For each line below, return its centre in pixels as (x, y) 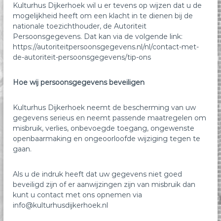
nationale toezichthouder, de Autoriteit (80, 26)
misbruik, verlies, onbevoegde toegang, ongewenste (104, 128)
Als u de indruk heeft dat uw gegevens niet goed (98, 174)
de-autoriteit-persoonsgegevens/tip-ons (82, 57)
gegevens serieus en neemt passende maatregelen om (110, 118)
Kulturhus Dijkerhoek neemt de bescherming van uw (105, 107)
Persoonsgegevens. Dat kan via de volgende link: (98, 36)
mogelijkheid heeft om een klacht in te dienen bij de (103, 16)
